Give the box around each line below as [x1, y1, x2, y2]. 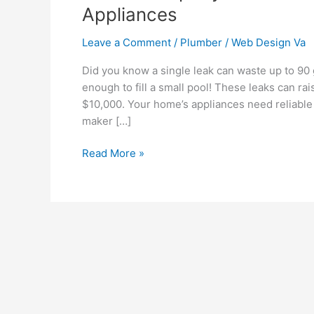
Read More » [82, 146, 144, 161]
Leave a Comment [82, 35, 171, 49]
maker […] [82, 114, 131, 128]
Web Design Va [231, 35, 306, 49]
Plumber [180, 35, 222, 49]
